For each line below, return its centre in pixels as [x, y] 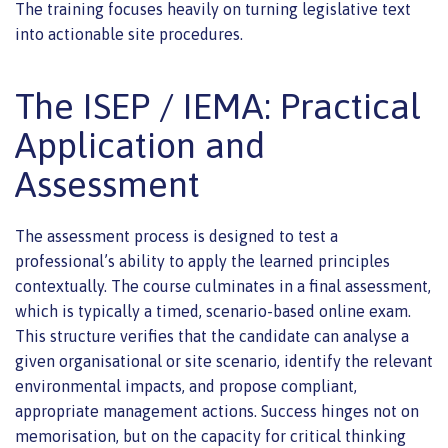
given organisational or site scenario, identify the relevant [224, 360]
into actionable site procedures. [129, 33]
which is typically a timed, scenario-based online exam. [213, 310]
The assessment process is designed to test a [176, 235]
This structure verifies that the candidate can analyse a [212, 335]
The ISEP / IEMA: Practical [218, 105]
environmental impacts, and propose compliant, [186, 385]
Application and [140, 144]
